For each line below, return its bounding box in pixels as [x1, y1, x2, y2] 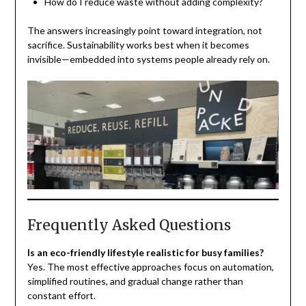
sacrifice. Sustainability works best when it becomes [27, 38, 249, 51]
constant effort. [27, 290, 96, 302]
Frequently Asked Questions [27, 216, 231, 235]
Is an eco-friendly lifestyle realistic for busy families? [27, 247, 264, 259]
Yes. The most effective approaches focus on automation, [27, 261, 274, 273]
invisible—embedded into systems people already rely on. [27, 53, 270, 65]
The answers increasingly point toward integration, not [27, 24, 262, 36]
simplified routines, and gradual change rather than [27, 275, 243, 288]
